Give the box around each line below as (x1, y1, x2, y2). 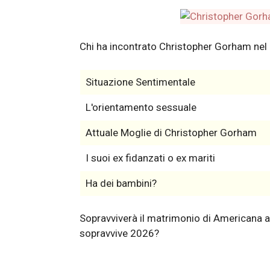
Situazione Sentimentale (85, 76, 195, 89)
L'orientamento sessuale (85, 101, 196, 114)
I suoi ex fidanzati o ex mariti (85, 152, 215, 165)
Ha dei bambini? (85, 177, 157, 190)
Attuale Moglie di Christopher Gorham (85, 127, 257, 139)
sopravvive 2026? (80, 227, 159, 240)
